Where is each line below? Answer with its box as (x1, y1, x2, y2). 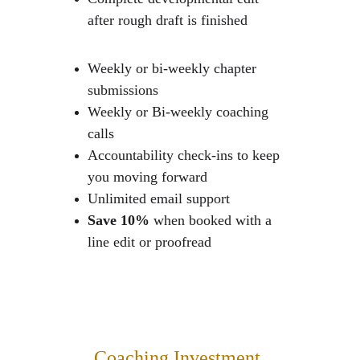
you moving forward (87, 169, 207, 185)
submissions (87, 82, 158, 98)
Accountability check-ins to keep (87, 147, 284, 163)
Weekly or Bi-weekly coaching (87, 104, 272, 120)
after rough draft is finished (87, 12, 252, 28)
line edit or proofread (87, 234, 211, 250)
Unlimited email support (87, 190, 230, 207)
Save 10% (87, 212, 153, 228)
